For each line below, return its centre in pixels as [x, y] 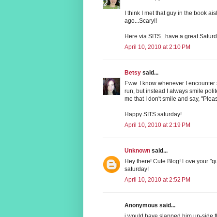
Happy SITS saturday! [153, 114]
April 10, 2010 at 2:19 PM [157, 125]
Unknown [137, 150]
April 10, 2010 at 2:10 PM [157, 47]
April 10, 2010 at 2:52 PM [157, 179]
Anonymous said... [150, 205]
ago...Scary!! [141, 21]
